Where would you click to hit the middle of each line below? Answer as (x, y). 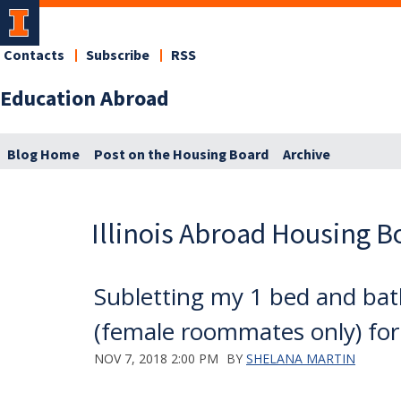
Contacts (34, 55)
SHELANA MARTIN (301, 358)
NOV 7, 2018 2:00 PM (156, 358)
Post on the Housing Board (181, 154)
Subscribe (118, 55)
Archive (307, 154)
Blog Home (43, 154)
